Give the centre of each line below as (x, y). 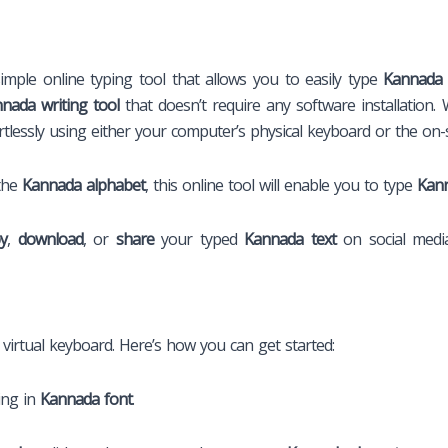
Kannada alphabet (83, 184)
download (50, 238)
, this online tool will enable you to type (281, 184)
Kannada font (86, 398)
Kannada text (290, 238)
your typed (199, 238)
